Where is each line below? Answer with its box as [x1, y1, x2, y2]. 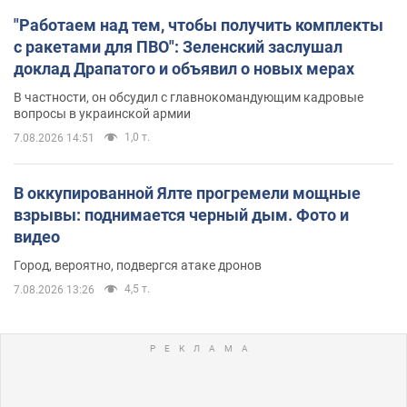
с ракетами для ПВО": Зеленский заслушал [14, 36, 342, 56]
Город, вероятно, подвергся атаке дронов [14, 257, 262, 273]
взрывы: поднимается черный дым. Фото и [14, 204, 349, 224]
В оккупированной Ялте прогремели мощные [14, 183, 361, 203]
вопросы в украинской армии [14, 105, 191, 121]
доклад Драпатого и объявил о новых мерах [14, 58, 354, 78]
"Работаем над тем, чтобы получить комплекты [14, 15, 383, 35]
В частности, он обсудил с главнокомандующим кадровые [14, 89, 363, 104]
